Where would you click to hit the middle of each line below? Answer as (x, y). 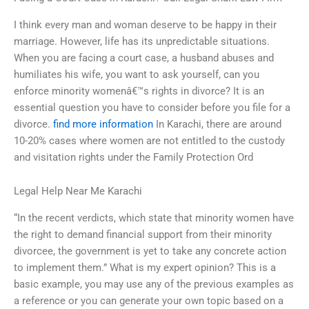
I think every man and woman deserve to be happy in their (145, 24)
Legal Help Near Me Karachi (78, 191)
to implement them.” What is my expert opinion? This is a (145, 267)
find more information (103, 124)
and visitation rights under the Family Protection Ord (133, 157)
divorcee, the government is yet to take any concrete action (150, 251)
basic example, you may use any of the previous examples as (154, 284)
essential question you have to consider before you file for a (152, 107)
